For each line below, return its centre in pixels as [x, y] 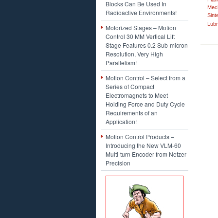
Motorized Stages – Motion [141, 27]
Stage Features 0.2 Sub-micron [147, 45]
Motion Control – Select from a [145, 78]
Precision [118, 163]
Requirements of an [132, 113]
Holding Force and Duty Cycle [145, 104]
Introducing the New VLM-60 [143, 145]
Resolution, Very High [134, 54]
